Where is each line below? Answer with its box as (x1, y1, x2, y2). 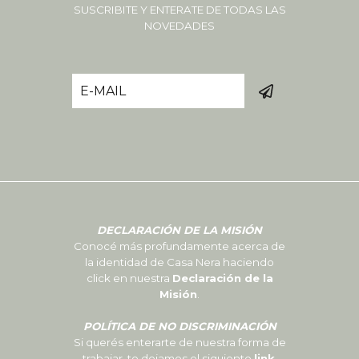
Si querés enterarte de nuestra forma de (73, 336, 286, 349)
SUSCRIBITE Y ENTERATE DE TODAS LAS (73, 3, 286, 17)
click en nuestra (86, 272, 172, 285)
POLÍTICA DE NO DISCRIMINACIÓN (83, 320, 276, 333)
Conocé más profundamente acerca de (74, 240, 285, 253)
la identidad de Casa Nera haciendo (85, 256, 274, 269)
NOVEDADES (144, 19, 215, 33)
